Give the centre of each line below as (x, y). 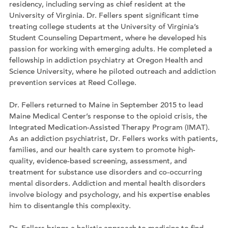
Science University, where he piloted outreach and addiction (112, 72)
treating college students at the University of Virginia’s (104, 27)
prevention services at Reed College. (73, 83)
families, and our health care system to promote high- (102, 151)
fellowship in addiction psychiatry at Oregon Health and (106, 61)
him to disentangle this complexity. (70, 207)
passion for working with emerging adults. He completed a (111, 49)
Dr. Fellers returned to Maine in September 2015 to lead (106, 106)
